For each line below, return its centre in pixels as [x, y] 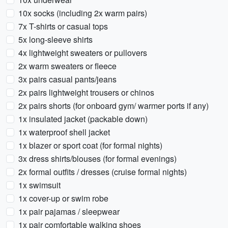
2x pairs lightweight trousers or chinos [86, 92]
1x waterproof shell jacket [64, 132]
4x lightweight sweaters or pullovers [83, 53]
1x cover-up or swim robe [63, 198]
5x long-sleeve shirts [55, 39]
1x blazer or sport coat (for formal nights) [90, 145]
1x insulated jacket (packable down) [83, 119]
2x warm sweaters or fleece [67, 66]
